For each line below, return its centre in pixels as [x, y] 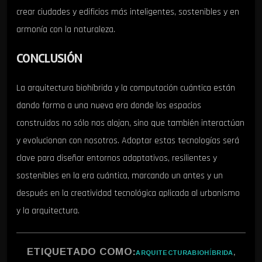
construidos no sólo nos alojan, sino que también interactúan [130, 123]
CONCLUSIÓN [49, 59]
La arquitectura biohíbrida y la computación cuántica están [126, 88]
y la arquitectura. [48, 211]
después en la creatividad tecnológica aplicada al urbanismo [128, 193]
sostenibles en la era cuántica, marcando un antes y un [120, 175]
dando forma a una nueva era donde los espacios [109, 105]
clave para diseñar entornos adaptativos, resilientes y [117, 158]
